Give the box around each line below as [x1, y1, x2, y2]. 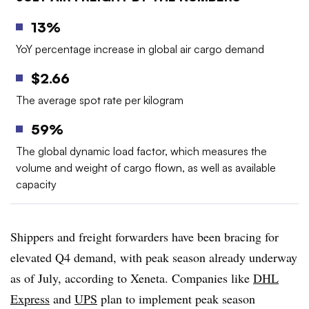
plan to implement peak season [97, 290, 255, 307]
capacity [16, 177, 57, 191]
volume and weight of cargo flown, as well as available [16, 160, 276, 175]
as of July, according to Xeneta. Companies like [10, 269, 253, 286]
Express [10, 290, 50, 307]
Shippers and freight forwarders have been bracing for [10, 228, 279, 245]
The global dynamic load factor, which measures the [16, 143, 267, 158]
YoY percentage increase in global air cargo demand [16, 41, 264, 56]
